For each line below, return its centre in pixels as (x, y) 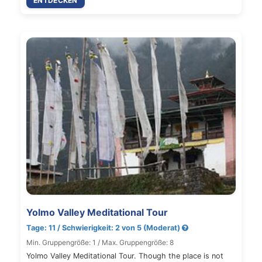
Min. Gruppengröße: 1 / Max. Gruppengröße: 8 (100, 242)
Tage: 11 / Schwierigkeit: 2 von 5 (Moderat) (104, 227)
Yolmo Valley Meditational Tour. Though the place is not (125, 256)
